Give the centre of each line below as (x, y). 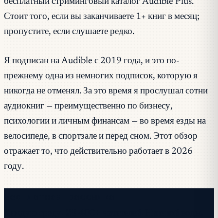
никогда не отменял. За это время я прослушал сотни (106, 91)
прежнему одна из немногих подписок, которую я (101, 76)
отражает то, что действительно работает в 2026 (98, 152)
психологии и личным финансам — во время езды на (105, 121)
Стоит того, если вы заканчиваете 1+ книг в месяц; (102, 17)
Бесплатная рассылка (59, 196)
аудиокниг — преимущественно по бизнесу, (88, 106)
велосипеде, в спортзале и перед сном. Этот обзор (101, 136)
